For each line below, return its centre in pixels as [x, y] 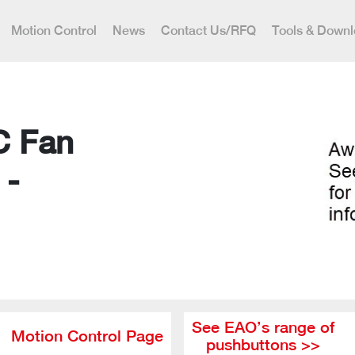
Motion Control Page [87, 336]
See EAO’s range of [263, 327]
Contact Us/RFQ [208, 31]
